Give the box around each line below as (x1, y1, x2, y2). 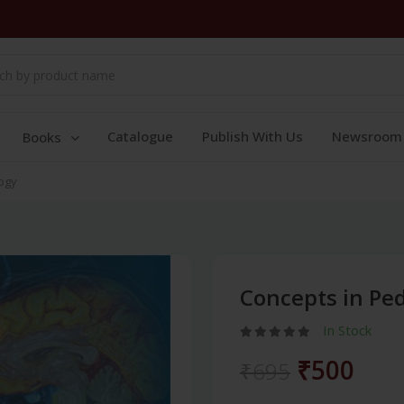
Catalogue (107, 127, 173, 145)
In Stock (323, 321, 372, 339)
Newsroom (332, 127, 402, 145)
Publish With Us (202, 127, 303, 145)
